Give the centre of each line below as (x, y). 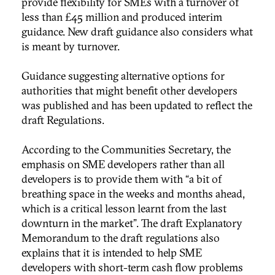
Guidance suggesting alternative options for (123, 76)
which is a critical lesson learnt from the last (124, 208)
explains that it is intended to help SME (112, 252)
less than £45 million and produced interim (122, 17)
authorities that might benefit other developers (130, 90)
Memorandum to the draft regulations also (121, 238)
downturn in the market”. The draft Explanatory (132, 223)
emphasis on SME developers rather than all (123, 164)
